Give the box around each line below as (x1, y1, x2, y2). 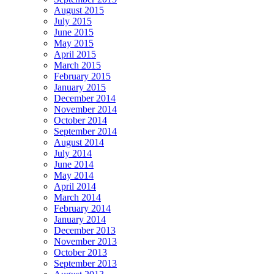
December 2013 (54, 225, 116, 236)
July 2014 (54, 148, 92, 159)
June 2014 (54, 159, 94, 170)
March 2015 (54, 60, 101, 71)
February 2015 (54, 71, 111, 82)
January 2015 (54, 82, 106, 93)
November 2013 (54, 236, 117, 247)
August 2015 (54, 5, 104, 16)
